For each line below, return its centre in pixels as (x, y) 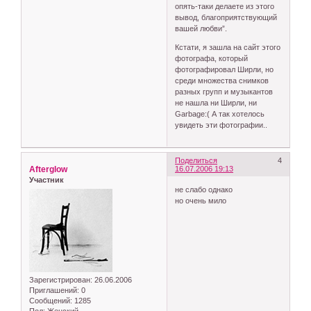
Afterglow (48, 170)
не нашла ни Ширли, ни (216, 102)
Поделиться (196, 161)
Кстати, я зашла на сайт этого (228, 47)
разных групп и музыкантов (224, 91)
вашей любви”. (201, 28)
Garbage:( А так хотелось (220, 114)
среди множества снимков (222, 80)
